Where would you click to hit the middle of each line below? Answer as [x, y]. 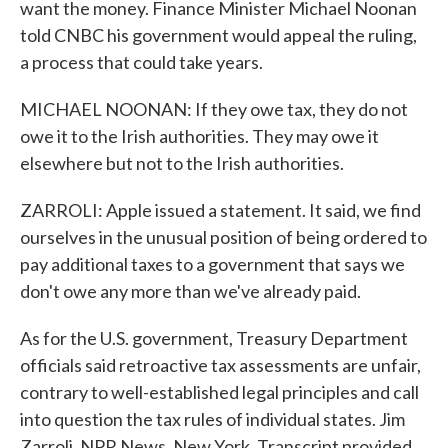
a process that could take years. [141, 62]
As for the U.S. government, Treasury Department [214, 338]
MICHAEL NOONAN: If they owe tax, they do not [214, 109]
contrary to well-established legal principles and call [219, 392]
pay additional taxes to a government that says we [212, 264]
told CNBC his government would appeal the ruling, [218, 35]
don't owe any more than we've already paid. [190, 291]
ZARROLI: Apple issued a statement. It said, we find [220, 210]
